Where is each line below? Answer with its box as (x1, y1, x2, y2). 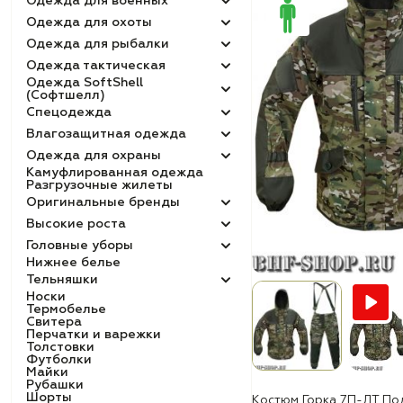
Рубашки (26, 379, 84, 391)
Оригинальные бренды (26, 196, 180, 209)
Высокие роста (26, 218, 126, 230)
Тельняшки (26, 273, 98, 286)
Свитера (26, 316, 82, 328)
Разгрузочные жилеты (26, 179, 173, 192)
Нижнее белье (26, 256, 121, 269)
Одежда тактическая (26, 59, 166, 72)
